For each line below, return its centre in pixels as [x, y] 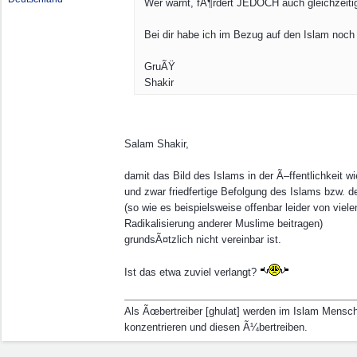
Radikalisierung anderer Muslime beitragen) [224, 224]
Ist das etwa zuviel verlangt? [192, 272]
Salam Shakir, [157, 144]
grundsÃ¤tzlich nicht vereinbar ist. [203, 239]
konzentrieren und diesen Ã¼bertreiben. [216, 327]
